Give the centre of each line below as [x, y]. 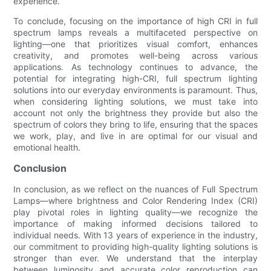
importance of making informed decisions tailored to [135, 223]
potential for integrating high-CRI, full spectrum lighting [135, 78]
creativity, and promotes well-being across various [135, 55]
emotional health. [47, 147]
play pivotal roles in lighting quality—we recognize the [135, 212]
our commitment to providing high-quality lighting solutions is [135, 246]
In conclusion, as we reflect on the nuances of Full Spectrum [135, 189]
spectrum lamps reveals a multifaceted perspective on [135, 32]
